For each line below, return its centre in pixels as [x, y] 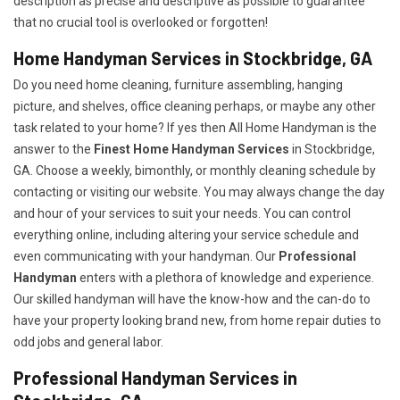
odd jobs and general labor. [88, 342]
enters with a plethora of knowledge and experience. [225, 278]
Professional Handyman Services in [155, 378]
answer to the [52, 150]
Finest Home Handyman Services [190, 150]
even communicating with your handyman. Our [146, 257]
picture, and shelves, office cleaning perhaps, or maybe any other [195, 107]
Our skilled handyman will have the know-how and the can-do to [192, 300]
